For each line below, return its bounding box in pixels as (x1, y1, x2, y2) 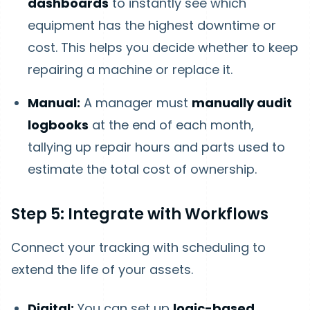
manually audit (192, 94, 292, 111)
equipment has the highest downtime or (28, 17, 276, 34)
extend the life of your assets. (11, 261, 193, 278)
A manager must (80, 94, 192, 111)
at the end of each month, (89, 116, 254, 134)
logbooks (28, 116, 89, 134)
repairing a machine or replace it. (28, 61, 232, 78)
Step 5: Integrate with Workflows (11, 203, 268, 225)
